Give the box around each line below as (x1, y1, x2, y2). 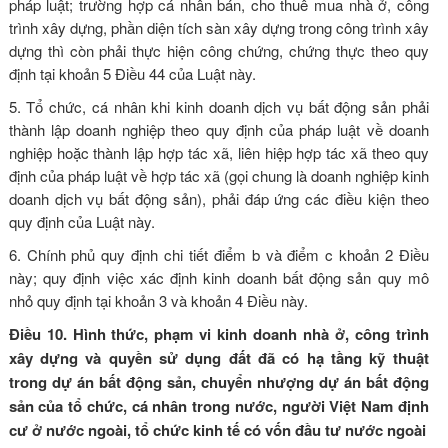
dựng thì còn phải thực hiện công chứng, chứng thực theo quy (8, 39, 429, 61)
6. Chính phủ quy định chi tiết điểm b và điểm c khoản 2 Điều (8, 243, 429, 265)
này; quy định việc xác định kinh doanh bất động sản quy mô (8, 266, 429, 288)
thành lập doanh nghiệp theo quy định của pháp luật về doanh (8, 118, 429, 140)
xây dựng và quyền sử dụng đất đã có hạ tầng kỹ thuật (8, 346, 429, 369)
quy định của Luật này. (8, 210, 155, 232)
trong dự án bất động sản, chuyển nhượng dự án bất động (8, 370, 429, 393)
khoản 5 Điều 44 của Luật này (58, 62, 252, 84)
